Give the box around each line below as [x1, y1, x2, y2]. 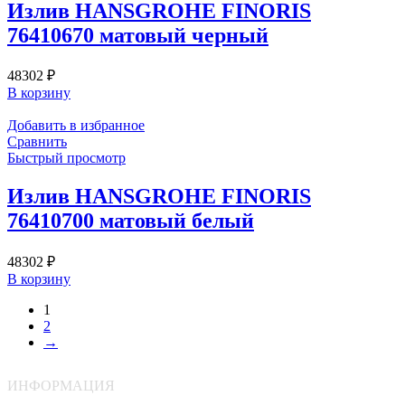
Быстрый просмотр [7, 150, 126, 166]
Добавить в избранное [7, 118, 145, 134]
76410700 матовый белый [7, 209, 254, 233]
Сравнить [7, 134, 67, 150]
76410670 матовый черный [7, 23, 268, 47]
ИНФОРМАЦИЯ [7, 378, 115, 394]
